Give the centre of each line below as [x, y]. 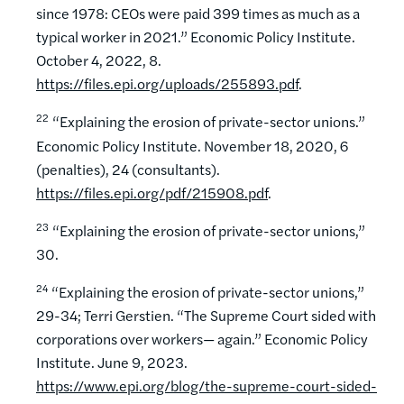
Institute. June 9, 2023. [112, 363]
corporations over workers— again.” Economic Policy [202, 339]
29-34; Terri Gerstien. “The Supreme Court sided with [206, 316]
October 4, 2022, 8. [99, 60]
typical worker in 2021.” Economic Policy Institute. [196, 37]
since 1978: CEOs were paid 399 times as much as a [198, 14]
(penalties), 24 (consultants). [128, 169]
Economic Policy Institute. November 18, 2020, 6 [192, 145]
